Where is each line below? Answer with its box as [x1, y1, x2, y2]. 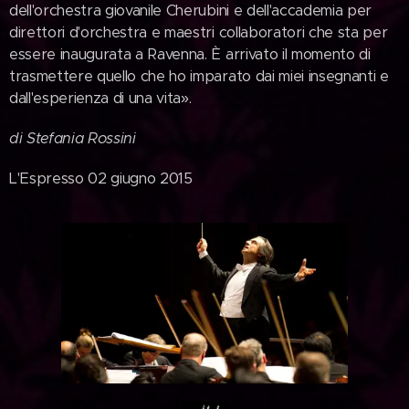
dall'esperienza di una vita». [9, 89, 192, 108]
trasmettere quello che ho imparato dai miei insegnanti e [9, 67, 389, 86]
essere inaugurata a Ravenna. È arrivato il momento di [9, 45, 371, 64]
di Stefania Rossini [9, 129, 136, 148]
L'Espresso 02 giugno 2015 [9, 169, 193, 188]
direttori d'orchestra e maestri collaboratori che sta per [9, 23, 388, 42]
